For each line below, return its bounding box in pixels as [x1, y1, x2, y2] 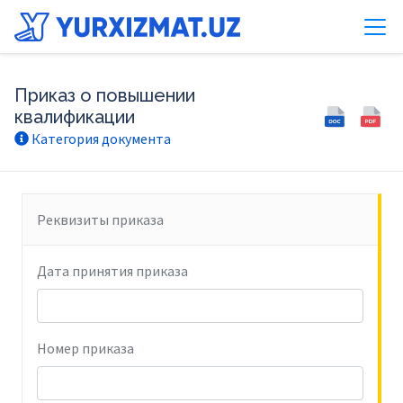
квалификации [14, 106, 135, 128]
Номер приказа [37, 339, 134, 357]
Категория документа [29, 130, 171, 148]
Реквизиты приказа [37, 210, 164, 228]
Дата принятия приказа [37, 262, 188, 280]
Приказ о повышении [14, 85, 195, 106]
